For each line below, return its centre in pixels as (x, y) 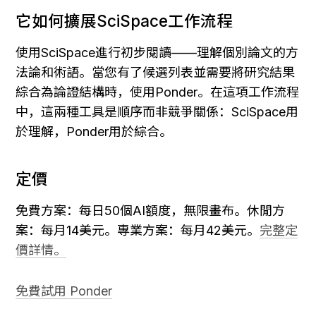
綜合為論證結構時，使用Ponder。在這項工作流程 (157, 92)
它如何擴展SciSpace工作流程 (124, 20)
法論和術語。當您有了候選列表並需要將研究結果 (155, 72)
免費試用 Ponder (64, 291)
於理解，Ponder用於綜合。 (94, 131)
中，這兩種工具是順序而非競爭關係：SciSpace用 (157, 111)
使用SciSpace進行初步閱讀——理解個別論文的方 (157, 52)
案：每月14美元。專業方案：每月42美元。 (138, 231)
